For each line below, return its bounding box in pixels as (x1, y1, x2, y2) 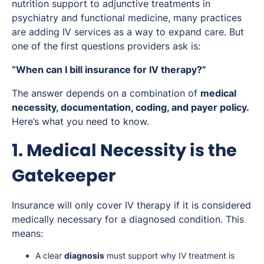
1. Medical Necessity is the (12, 138, 237, 162)
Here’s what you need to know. (12, 115, 149, 127)
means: (12, 227, 43, 239)
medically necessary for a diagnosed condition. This (12, 213, 244, 225)
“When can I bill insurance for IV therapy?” (12, 63, 206, 75)
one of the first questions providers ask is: (12, 39, 200, 52)
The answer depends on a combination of (12, 87, 200, 99)
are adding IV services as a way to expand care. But (12, 25, 244, 38)
